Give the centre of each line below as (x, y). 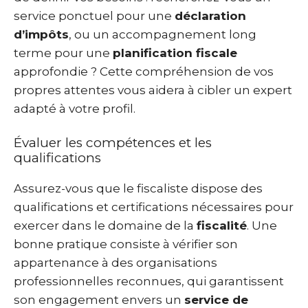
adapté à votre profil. (75, 108)
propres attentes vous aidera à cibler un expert (153, 90)
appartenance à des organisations (115, 263)
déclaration (210, 15)
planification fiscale (175, 53)
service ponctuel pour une (94, 15)
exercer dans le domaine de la (105, 225)
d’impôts (41, 34)
